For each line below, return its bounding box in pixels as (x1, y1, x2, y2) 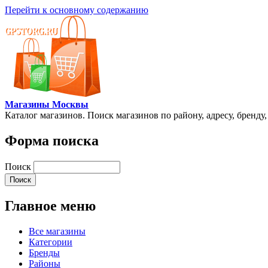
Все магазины (29, 226, 86, 236)
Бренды (29, 247, 60, 258)
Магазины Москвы (5, 99, 89, 109)
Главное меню (5, 197, 96, 214)
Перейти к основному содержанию (5, 5, 148, 15)
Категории (29, 236, 72, 247)
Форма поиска (5, 132, 99, 148)
